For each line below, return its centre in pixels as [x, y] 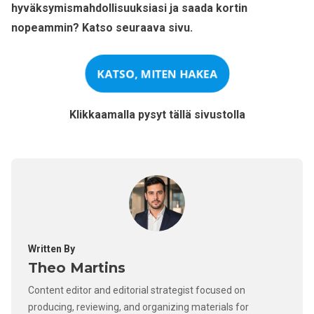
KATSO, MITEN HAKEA [157, 74]
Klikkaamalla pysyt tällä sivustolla [157, 114]
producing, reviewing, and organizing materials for [138, 307]
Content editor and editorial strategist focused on [137, 290]
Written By [52, 248]
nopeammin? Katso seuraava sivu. [102, 27]
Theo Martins [77, 267]
